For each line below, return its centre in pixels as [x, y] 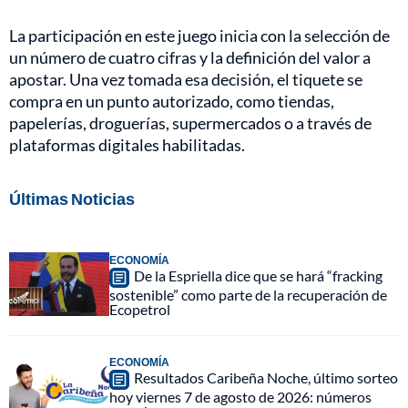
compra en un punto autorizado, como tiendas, [172, 102]
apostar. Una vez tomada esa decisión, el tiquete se [186, 80]
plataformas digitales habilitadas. [127, 145]
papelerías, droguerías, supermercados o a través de [190, 123]
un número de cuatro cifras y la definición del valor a [190, 58]
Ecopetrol [140, 310]
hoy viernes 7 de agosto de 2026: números [240, 397]
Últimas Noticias [72, 199]
